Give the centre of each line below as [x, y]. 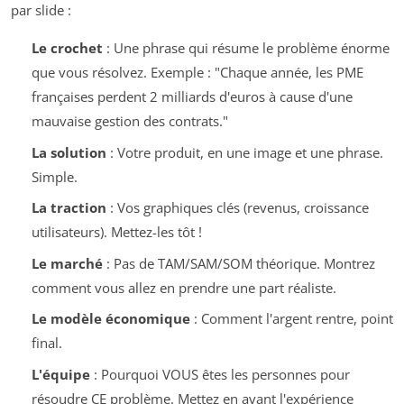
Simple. [54, 176]
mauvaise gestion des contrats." [129, 121]
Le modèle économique [110, 319]
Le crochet [67, 48]
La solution [69, 152]
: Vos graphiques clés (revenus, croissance [237, 208]
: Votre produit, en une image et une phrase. [244, 152]
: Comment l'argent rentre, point [291, 319]
